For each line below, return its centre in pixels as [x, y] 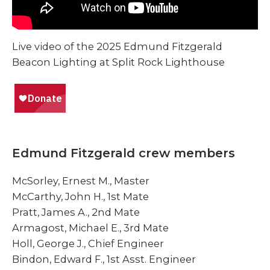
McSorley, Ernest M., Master [81, 181]
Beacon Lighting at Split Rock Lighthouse [118, 62]
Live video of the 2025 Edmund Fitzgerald [117, 46]
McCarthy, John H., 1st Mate [80, 196]
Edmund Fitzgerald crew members [124, 153]
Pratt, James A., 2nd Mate [76, 212]
